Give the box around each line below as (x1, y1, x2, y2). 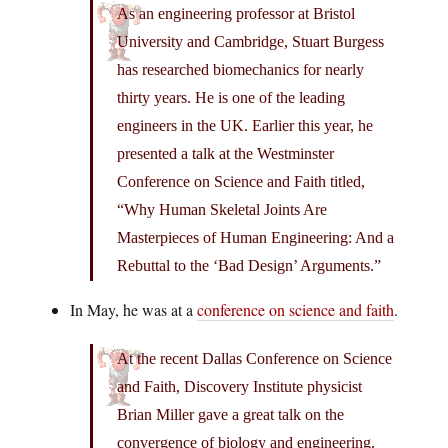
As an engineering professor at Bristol (117, 4, 355, 22)
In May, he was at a (70, 298, 197, 320)
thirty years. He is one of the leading (117, 88, 345, 106)
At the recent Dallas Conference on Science (117, 349, 392, 367)
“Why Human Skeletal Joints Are (117, 200, 327, 218)
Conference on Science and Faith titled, (117, 172, 365, 190)
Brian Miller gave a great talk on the (117, 405, 344, 423)
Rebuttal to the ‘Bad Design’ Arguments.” (117, 256, 381, 274)
